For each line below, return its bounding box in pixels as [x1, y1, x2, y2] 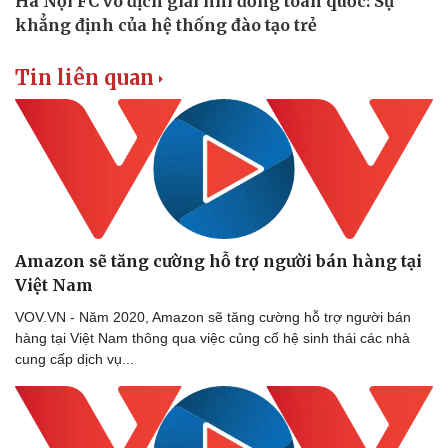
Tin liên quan [15, 64, 154, 90]
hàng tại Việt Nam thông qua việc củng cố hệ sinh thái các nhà [15, 330, 410, 347]
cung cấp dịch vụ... [15, 351, 134, 368]
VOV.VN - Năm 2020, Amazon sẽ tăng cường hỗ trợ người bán [15, 309, 411, 326]
